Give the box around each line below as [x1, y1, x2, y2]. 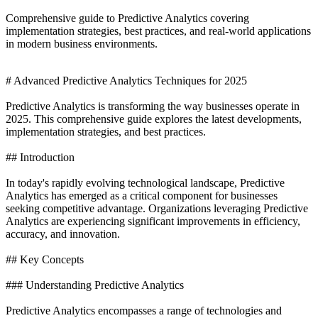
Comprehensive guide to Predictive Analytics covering [6, 11, 249, 24]
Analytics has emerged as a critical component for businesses [6, 189, 278, 202]
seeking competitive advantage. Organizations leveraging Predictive [6, 202, 308, 214]
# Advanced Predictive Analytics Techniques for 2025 [6, 74, 247, 87]
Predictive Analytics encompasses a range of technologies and [6, 304, 282, 317]
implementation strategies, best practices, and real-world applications [6, 24, 311, 37]
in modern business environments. [6, 37, 158, 50]
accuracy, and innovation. [6, 227, 120, 240]
